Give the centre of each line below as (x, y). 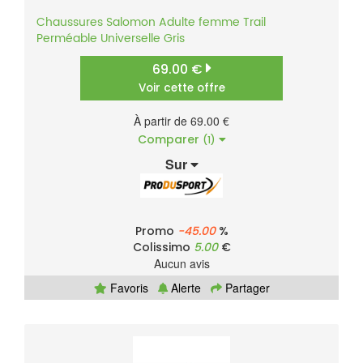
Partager (246, 288)
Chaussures (70, 23)
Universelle (130, 39)
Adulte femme (199, 23)
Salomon (131, 23)
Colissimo (163, 248)
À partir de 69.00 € (181, 121)
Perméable (67, 39)
